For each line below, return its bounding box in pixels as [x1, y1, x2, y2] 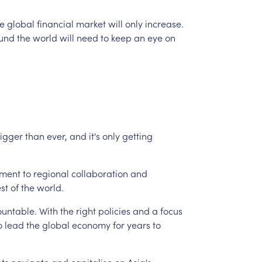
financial [36, 16, 74, 30]
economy [71, 218, 111, 231]
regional [33, 166, 69, 180]
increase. [144, 16, 184, 30]
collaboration [71, 166, 128, 180]
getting [122, 129, 153, 142]
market [75, 16, 106, 30]
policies [98, 204, 130, 217]
